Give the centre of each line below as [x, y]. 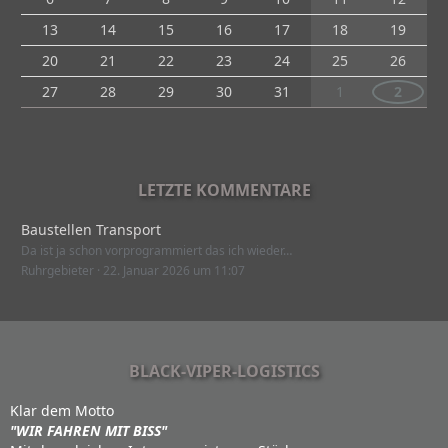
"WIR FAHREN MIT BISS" [88, 430]
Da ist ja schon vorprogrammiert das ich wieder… [156, 250]
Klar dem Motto [62, 410]
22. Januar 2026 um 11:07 [174, 270]
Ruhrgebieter [57, 270]
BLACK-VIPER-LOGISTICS [224, 371]
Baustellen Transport [91, 229]
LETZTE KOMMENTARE [224, 190]
